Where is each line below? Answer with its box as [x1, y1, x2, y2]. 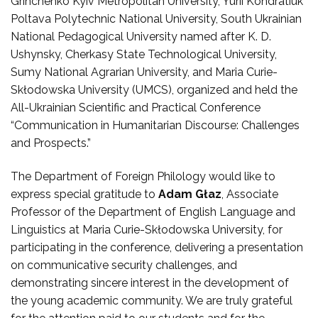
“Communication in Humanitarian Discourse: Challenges [11, 118, 300, 132]
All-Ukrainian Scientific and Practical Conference [11, 100, 261, 114]
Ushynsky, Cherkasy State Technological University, [11, 47, 277, 61]
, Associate [221, 187, 278, 202]
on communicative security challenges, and [11, 258, 237, 273]
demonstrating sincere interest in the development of [11, 276, 289, 290]
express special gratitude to [11, 187, 158, 202]
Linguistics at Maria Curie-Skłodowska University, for [11, 223, 283, 237]
